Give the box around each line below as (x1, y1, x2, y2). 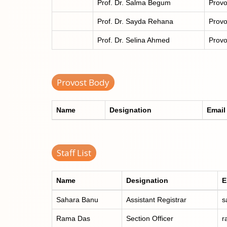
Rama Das (56, 214, 90, 222)
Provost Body (57, 76, 109, 88)
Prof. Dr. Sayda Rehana (97, 17, 173, 25)
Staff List (57, 146, 91, 159)
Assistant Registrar (126, 195, 186, 204)
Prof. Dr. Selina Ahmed (97, 35, 170, 44)
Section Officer (126, 214, 173, 222)
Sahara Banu (56, 195, 98, 204)
